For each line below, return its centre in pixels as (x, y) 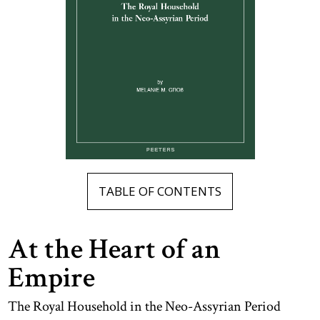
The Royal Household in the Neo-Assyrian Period (145, 307)
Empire (52, 278)
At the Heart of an (115, 250)
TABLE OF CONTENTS (160, 191)
